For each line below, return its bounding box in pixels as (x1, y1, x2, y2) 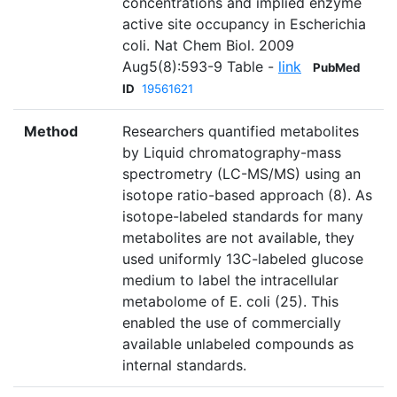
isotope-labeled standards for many (122, 207, 363, 226)
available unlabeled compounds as (122, 335, 354, 354)
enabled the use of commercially (122, 314, 341, 332)
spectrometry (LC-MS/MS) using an (122, 165, 361, 183)
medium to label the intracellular (122, 271, 339, 290)
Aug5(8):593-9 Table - (122, 58, 278, 76)
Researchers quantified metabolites (122, 122, 359, 141)
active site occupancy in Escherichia (122, 15, 366, 34)
